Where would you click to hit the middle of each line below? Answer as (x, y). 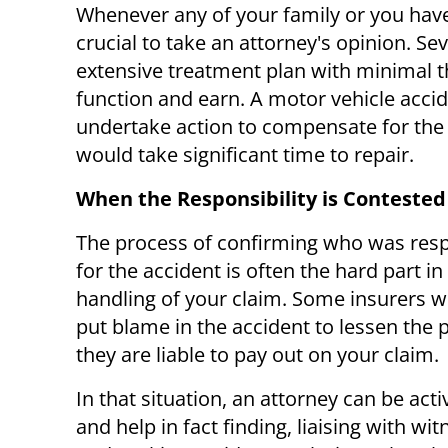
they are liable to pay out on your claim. (257, 354)
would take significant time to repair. (245, 154)
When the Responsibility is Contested (261, 198)
